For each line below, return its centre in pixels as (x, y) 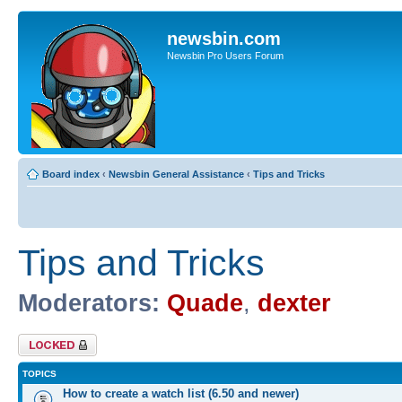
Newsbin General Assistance (176, 174)
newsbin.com (224, 39)
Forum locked (48, 339)
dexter (294, 303)
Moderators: (89, 303)
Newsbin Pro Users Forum (225, 56)
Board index (71, 174)
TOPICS (39, 373)
